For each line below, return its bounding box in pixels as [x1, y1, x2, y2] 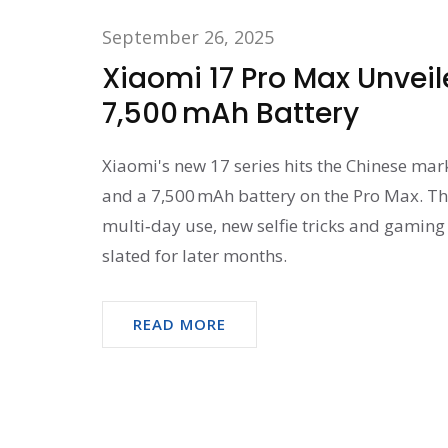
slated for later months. [102, 243, 287, 267]
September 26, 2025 [102, 24, 274, 49]
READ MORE [133, 313, 226, 334]
